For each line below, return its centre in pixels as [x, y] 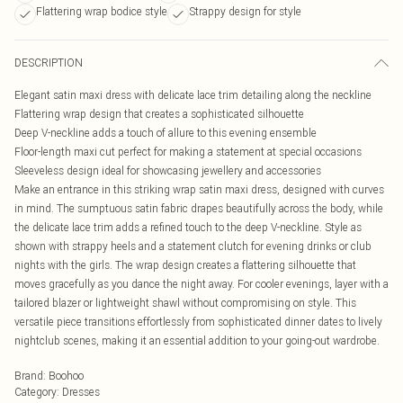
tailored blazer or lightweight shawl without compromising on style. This [185, 303]
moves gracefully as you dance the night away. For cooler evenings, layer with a [201, 284]
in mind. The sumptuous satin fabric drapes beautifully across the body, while [199, 208]
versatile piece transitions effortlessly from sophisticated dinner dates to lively [198, 322]
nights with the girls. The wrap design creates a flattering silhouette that [185, 265]
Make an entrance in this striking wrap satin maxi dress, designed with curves [199, 189]
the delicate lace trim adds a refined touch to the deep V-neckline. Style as [188, 227]
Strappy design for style [245, 11]
